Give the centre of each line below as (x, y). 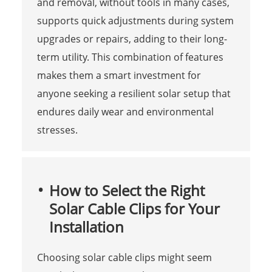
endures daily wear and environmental (125, 111)
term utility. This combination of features (130, 57)
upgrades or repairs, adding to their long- (132, 39)
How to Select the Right (127, 190)
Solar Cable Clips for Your (134, 208)
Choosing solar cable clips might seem (124, 257)
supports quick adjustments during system (135, 20)
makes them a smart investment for (119, 75)
